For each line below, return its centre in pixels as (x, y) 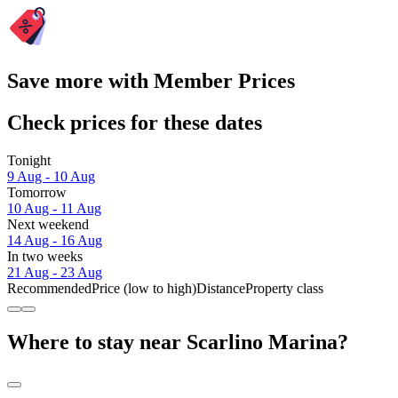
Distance (221, 289)
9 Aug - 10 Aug (51, 177)
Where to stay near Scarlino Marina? (178, 342)
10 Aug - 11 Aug (54, 209)
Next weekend (48, 225)
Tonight (29, 161)
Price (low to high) (144, 289)
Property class (284, 289)
